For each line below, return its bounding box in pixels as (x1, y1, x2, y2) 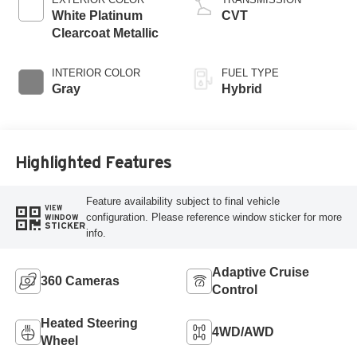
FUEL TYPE (222, 67, 279, 80)
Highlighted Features (14, 153, 171, 171)
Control (212, 282, 257, 296)
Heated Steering (40, 316, 138, 330)
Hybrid (222, 82, 262, 96)
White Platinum (51, 9, 143, 23)
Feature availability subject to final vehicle (85, 194, 280, 207)
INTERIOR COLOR (51, 67, 140, 80)
